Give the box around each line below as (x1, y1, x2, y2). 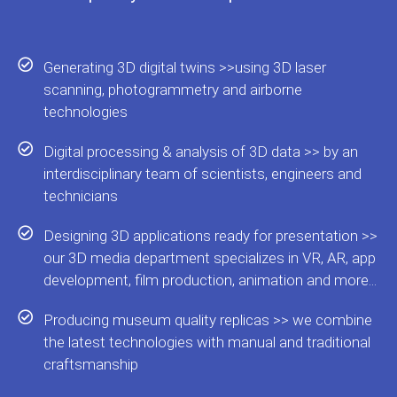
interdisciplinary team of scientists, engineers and (43, 165, 362, 183)
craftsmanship (43, 355, 139, 373)
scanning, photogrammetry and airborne (43, 81, 303, 98)
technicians (43, 187, 119, 205)
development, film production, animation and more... (43, 271, 378, 289)
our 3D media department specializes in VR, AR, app (43, 249, 377, 267)
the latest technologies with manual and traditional (43, 333, 371, 351)
